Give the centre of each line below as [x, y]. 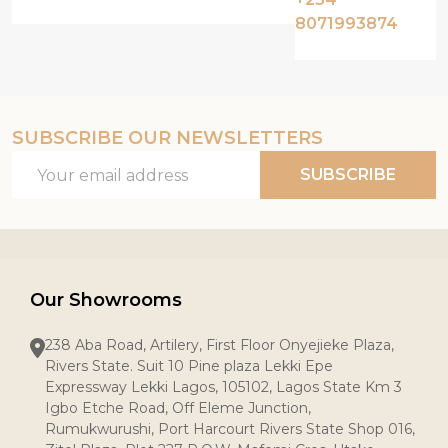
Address [44, 186]
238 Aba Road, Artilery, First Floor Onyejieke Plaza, [219, 345]
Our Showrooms [106, 300]
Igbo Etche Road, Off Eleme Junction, [178, 408]
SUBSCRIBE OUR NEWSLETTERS [167, 138]
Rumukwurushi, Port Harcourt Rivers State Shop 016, [230, 429]
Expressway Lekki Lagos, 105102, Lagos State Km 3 [223, 387]
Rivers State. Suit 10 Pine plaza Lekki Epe [189, 366]
